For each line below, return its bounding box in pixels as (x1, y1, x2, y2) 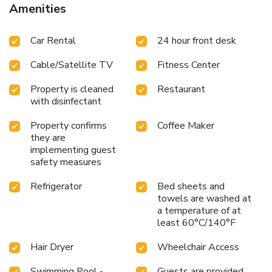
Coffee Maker (157, 118, 214, 132)
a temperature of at (157, 203, 241, 217)
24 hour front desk (157, 33, 236, 47)
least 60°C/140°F (157, 216, 236, 229)
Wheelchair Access (157, 240, 239, 254)
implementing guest (30, 143, 116, 157)
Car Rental (30, 33, 76, 47)
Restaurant (157, 82, 205, 96)
